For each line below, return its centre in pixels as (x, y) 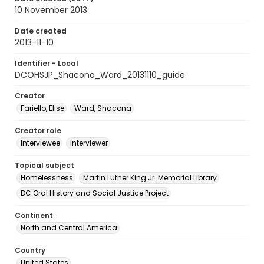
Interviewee (40, 143)
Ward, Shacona (103, 108)
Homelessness (47, 178)
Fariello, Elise (42, 108)
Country (30, 250)
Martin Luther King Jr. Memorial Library (150, 178)
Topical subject (44, 165)
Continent (34, 215)
